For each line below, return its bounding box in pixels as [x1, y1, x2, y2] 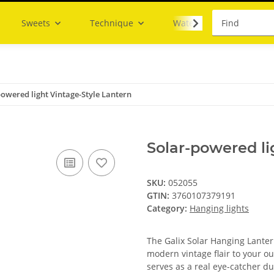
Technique [89, 17, 133, 29]
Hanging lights [190, 202, 249, 215]
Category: [147, 202, 190, 215]
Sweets [21, 17, 50, 29]
